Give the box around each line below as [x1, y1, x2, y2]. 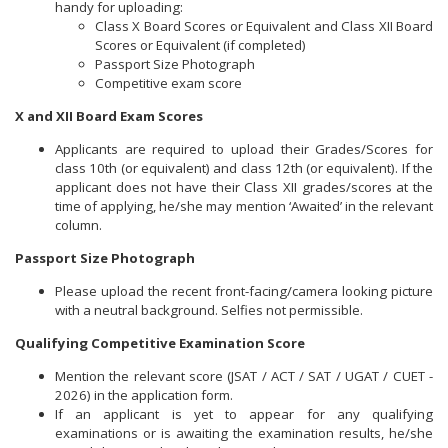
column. [55, 215, 102, 234]
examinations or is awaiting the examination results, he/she [55, 423, 433, 442]
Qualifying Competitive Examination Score [15, 333, 305, 352]
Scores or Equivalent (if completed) [95, 35, 306, 54]
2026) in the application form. [55, 385, 233, 404]
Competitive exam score [95, 73, 242, 92]
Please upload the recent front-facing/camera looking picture [55, 281, 433, 300]
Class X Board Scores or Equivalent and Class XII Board [95, 16, 433, 35]
